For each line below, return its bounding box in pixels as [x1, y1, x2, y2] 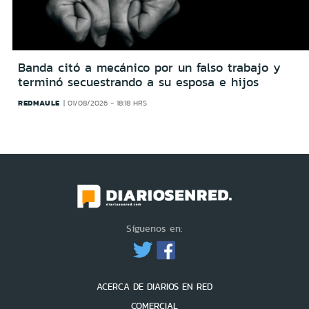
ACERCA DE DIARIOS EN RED [97, 280, 212, 294]
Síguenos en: [126, 221, 183, 236]
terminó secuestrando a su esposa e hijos [18, 72, 259, 91]
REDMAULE [18, 97, 60, 108]
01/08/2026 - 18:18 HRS [68, 97, 148, 108]
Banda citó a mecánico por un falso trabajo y [18, 58, 281, 77]
